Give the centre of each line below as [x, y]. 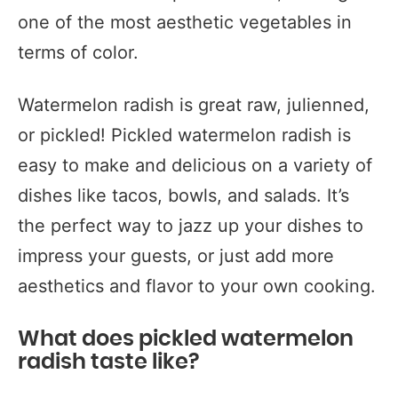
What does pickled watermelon [186, 339]
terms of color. [78, 52]
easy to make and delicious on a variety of [195, 165]
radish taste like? [108, 362]
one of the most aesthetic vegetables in [185, 22]
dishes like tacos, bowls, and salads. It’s [183, 195]
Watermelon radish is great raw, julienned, [194, 105]
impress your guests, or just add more [176, 256]
